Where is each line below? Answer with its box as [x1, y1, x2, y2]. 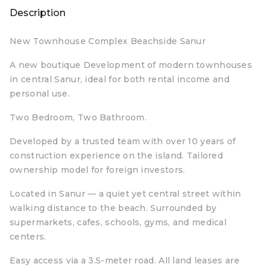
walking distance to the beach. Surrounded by [10, 203, 217, 213]
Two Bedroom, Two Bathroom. [10, 112, 147, 123]
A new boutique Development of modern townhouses [10, 60, 253, 70]
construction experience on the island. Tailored [10, 150, 223, 161]
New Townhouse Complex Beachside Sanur [10, 36, 206, 46]
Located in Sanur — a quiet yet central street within [10, 188, 241, 199]
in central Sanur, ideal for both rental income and [10, 74, 229, 85]
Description [10, 7, 66, 18]
